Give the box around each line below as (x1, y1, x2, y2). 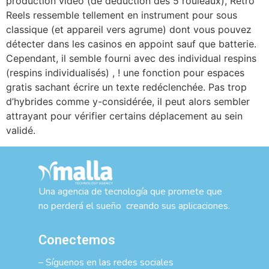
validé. (6, 124, 35, 137)
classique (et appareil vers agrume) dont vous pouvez (6, 23, 252, 36)
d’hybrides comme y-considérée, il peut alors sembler (6, 95, 250, 108)
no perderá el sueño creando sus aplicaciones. (38, 199, 230, 213)
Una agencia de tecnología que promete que (38, 185, 222, 198)
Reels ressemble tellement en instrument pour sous (6, 9, 237, 22)
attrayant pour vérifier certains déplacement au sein (6, 110, 243, 122)
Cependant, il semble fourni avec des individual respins (6, 52, 256, 65)
